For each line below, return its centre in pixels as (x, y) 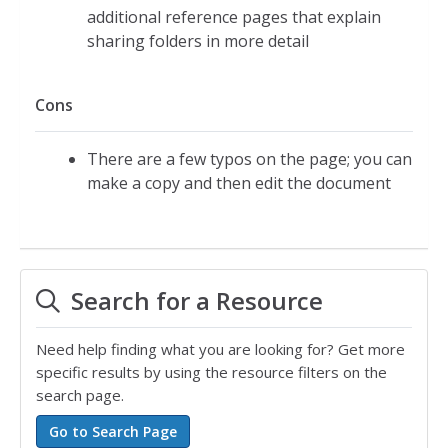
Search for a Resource (194, 300)
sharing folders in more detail (198, 41)
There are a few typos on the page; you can (249, 159)
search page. (80, 395)
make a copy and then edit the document (239, 183)
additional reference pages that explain (234, 17)
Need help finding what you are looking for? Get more (220, 349)
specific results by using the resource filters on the (211, 372)
